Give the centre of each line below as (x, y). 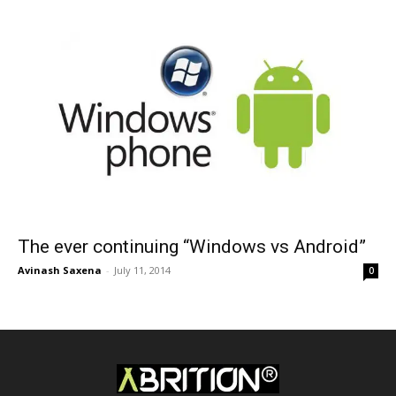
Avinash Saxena (60, 270)
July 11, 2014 (142, 270)
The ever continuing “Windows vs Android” (192, 246)
